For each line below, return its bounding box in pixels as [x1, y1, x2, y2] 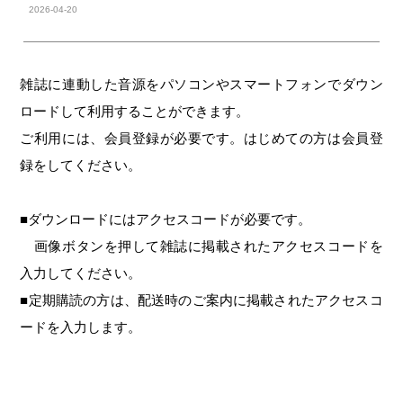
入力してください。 [20, 264, 142, 281]
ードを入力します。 [20, 318, 142, 335]
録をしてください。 [20, 157, 142, 173]
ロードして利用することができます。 [20, 103, 250, 119]
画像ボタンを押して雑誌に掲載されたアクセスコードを [20, 237, 383, 254]
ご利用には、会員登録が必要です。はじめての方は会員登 [20, 130, 383, 146]
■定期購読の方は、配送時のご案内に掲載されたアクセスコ [20, 291, 383, 308]
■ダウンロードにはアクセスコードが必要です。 [20, 210, 312, 227]
